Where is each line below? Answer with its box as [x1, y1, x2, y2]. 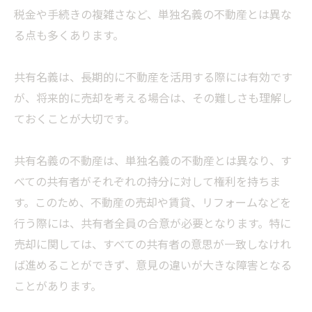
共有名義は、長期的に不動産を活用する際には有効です [14, 68, 292, 86]
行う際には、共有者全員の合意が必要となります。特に [14, 214, 291, 232]
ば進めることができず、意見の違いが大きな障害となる [14, 256, 292, 274]
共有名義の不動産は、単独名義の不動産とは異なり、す [14, 152, 292, 169]
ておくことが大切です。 [14, 110, 135, 127]
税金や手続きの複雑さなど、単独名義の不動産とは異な [14, 6, 292, 23]
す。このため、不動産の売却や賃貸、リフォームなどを [14, 194, 291, 211]
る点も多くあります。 [14, 26, 124, 44]
